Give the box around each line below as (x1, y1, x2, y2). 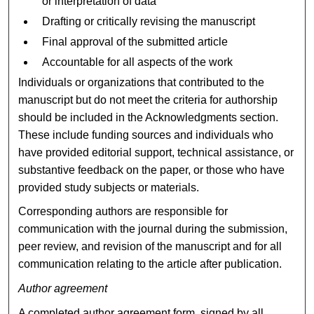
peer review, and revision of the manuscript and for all (18, 240, 282, 253)
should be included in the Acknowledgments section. (18, 111, 279, 123)
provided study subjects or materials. (18, 181, 200, 193)
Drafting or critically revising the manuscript (42, 15, 256, 27)
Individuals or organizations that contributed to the (18, 76, 265, 88)
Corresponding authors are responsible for (18, 205, 228, 218)
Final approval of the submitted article (42, 35, 228, 48)
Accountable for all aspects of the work (42, 55, 233, 68)
